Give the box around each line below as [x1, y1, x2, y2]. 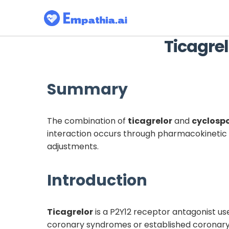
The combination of [47, 114, 128, 127]
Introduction [47, 169, 147, 191]
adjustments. [47, 140, 99, 152]
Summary [47, 79, 128, 100]
